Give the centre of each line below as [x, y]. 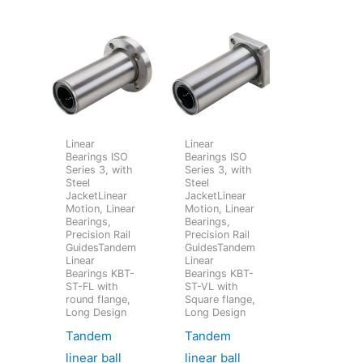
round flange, [98, 300]
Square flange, [220, 300]
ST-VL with [211, 287]
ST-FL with [92, 287]
